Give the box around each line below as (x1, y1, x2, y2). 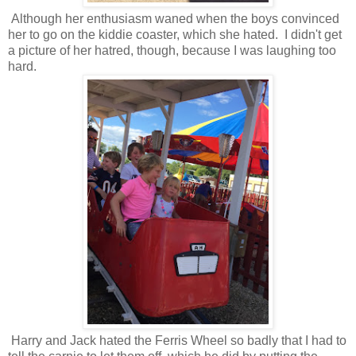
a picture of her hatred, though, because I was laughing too (8, 43, 336, 57)
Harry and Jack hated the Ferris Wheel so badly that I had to (8, 333, 346, 347)
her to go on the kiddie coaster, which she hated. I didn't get (8, 27, 342, 41)
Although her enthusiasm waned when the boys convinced (8, 11, 339, 25)
